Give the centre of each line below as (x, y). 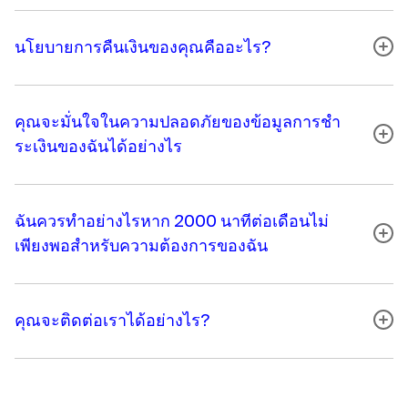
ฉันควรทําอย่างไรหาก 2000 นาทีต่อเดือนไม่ (172, 220)
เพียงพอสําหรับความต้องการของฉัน (141, 245)
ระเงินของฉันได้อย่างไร (98, 146)
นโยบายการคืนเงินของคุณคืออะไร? (143, 46)
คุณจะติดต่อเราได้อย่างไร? (112, 320)
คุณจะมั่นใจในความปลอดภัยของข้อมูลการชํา (178, 121)
